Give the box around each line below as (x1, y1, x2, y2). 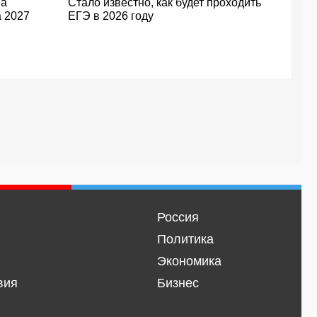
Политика (156, 232, 214, 246)
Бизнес (156, 276, 199, 290)
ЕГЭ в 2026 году (68, 10, 154, 22)
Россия (156, 210, 199, 224)
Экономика (156, 254, 221, 268)
